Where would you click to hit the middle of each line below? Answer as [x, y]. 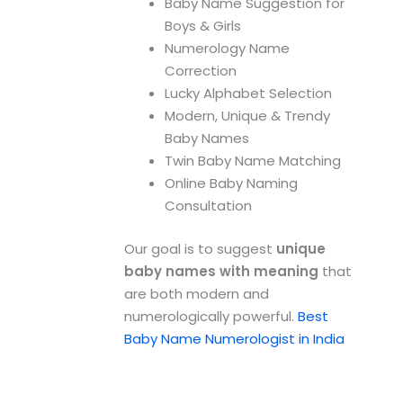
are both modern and [196, 293]
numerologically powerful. [210, 316]
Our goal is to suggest [200, 248]
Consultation [208, 206]
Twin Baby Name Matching [252, 161]
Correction [200, 71]
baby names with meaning [221, 271]
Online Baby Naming [231, 184]
